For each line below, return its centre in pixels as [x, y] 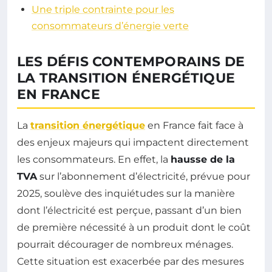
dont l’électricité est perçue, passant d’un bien [129, 211]
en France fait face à [194, 126]
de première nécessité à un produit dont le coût [134, 228]
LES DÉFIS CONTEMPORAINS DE [131, 62]
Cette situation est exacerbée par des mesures [131, 262]
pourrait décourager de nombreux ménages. [125, 245]
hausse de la [203, 160]
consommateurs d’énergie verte [110, 26]
